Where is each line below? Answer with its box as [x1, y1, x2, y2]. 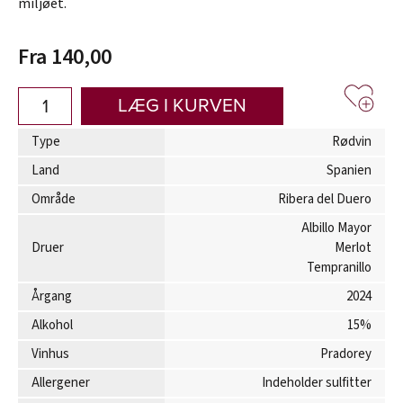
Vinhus [31, 344, 69, 363]
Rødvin [332, 131, 372, 151]
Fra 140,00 [18, 40, 112, 73]
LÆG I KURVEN [118, 92, 246, 120]
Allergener [31, 372, 90, 392]
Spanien [327, 160, 372, 180]
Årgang [31, 286, 72, 306]
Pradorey [320, 344, 372, 363]
